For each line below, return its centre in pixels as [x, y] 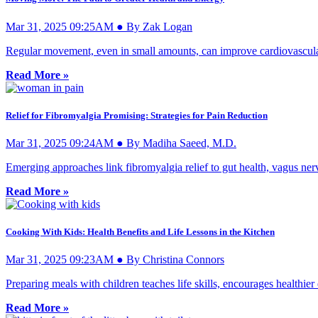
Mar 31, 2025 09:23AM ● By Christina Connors [115, 260]
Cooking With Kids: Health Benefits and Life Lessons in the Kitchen [140, 232]
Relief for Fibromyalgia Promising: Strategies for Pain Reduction [137, 115]
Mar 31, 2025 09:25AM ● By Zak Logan [99, 26]
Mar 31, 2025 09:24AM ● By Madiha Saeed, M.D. [121, 143]
